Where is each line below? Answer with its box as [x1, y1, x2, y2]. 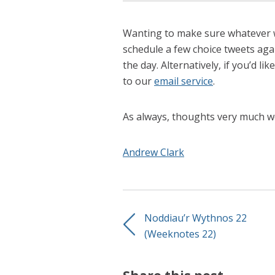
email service [154, 74, 213, 88]
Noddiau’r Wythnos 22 [144, 211, 247, 225]
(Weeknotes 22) [144, 227, 216, 241]
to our [123, 74, 154, 88]
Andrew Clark [123, 145, 184, 159]
